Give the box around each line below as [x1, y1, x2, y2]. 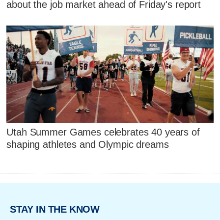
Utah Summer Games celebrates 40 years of [6, 126, 200, 137]
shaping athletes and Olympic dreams [6, 138, 169, 150]
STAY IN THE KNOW [10, 204, 100, 215]
